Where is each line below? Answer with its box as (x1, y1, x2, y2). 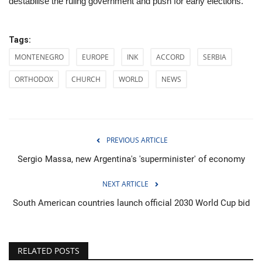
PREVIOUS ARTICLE (106, 135, 168, 145)
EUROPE (82, 51, 109, 62)
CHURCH (71, 74, 101, 84)
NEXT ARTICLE (102, 178, 149, 189)
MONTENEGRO (15, 51, 64, 62)
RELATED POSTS (18, 244, 80, 256)
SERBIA (203, 51, 226, 62)
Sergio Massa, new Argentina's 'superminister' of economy (17, 153, 245, 164)
